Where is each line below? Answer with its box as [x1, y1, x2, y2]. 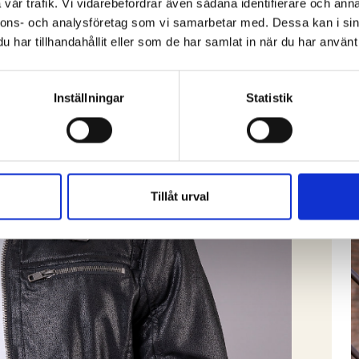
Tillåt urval [150, 189, 209, 204]
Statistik [246, 91, 292, 105]
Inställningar [53, 91, 125, 105]
